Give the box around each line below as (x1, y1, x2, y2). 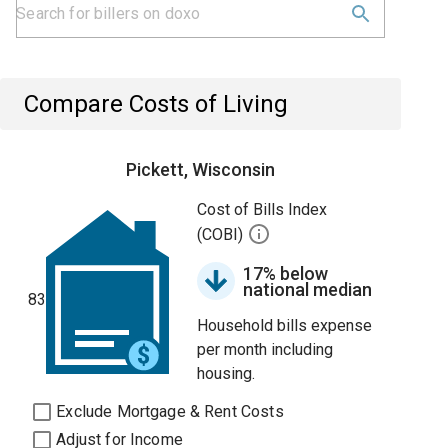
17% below (243, 263, 329, 284)
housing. (197, 364, 256, 383)
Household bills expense (197, 316, 373, 335)
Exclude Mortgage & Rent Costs (56, 402, 284, 421)
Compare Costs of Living (24, 90, 289, 118)
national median (243, 279, 373, 300)
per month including (197, 340, 334, 359)
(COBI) (197, 225, 248, 245)
